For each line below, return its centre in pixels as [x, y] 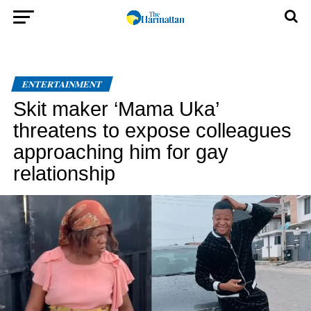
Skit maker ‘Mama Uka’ [116, 109]
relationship [64, 174]
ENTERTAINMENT [62, 84]
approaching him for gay [120, 152]
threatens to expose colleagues [152, 131]
